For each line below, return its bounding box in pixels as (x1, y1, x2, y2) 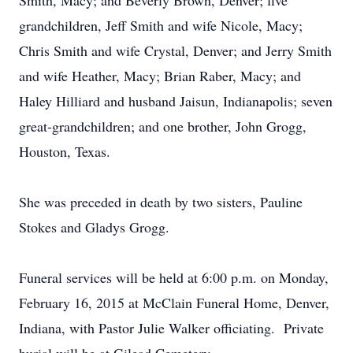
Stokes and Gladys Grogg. (19, 217, 169, 236)
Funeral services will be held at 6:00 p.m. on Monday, (19, 268, 329, 287)
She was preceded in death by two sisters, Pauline (19, 192, 303, 211)
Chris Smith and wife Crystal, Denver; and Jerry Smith (19, 41, 332, 60)
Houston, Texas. (19, 142, 110, 161)
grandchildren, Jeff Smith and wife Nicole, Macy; (19, 16, 303, 35)
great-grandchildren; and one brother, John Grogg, (19, 117, 307, 136)
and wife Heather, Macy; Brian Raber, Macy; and (19, 66, 301, 85)
